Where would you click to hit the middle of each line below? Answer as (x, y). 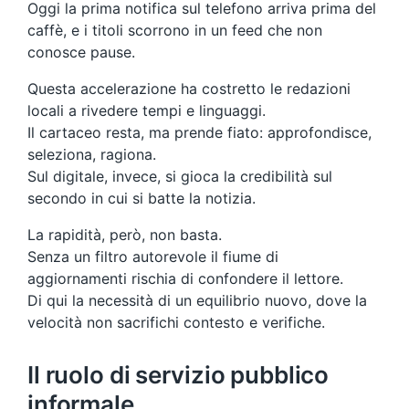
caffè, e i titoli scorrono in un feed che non (175, 30)
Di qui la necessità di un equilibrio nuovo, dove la (197, 300)
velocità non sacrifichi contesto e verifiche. (176, 322)
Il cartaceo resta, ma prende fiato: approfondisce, (199, 132)
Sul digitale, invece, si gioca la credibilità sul (180, 176)
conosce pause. (81, 52)
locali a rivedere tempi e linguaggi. (147, 110)
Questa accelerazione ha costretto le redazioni (189, 88)
